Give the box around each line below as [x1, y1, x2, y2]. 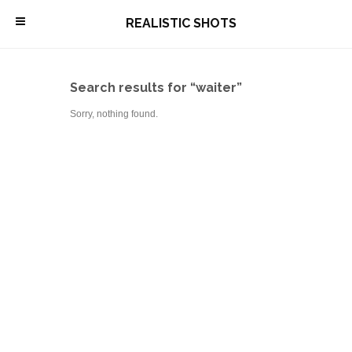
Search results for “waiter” [70, 80, 242, 95]
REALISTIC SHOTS [125, 16, 236, 31]
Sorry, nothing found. [70, 108, 158, 119]
